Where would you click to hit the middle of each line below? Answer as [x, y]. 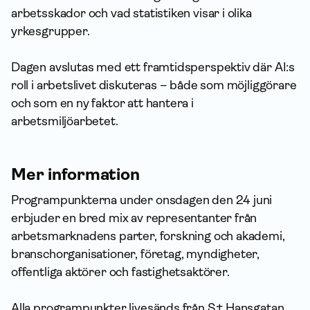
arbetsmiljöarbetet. [65, 121]
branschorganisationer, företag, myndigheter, [136, 254]
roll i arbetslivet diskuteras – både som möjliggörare [154, 85]
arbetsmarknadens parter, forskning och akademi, [148, 236]
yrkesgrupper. [51, 31]
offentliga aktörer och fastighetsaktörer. [120, 272]
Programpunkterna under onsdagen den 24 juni [142, 200]
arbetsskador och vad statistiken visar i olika [131, 13]
